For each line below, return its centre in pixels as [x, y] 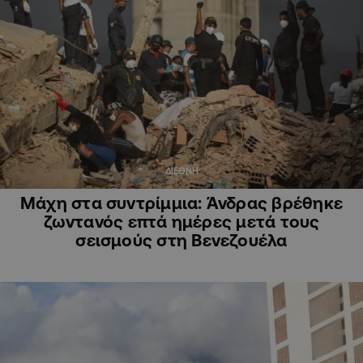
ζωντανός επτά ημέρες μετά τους [181, 222]
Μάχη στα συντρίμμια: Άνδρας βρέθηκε [181, 203]
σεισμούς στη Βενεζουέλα [181, 240]
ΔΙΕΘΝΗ [181, 171]
